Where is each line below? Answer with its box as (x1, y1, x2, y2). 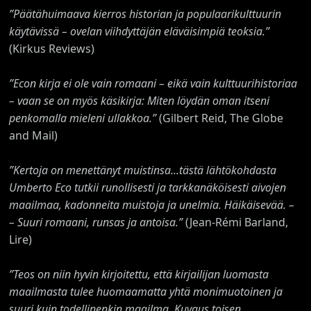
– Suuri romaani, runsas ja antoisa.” (9, 214, 183, 230)
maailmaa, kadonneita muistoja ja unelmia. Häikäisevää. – (9, 196, 295, 212)
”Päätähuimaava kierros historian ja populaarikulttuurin (9, 6, 282, 22)
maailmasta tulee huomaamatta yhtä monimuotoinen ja (9, 283, 283, 299)
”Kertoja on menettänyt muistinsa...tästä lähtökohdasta (9, 162, 277, 178)
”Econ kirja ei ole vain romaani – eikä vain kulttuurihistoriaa (9, 75, 298, 91)
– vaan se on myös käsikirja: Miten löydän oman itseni (9, 92, 270, 108)
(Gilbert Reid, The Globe (156, 110, 284, 126)
